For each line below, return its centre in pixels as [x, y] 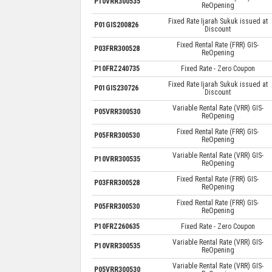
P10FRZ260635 [117, 226]
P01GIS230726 [116, 88]
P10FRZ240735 [117, 68]
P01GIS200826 [116, 25]
